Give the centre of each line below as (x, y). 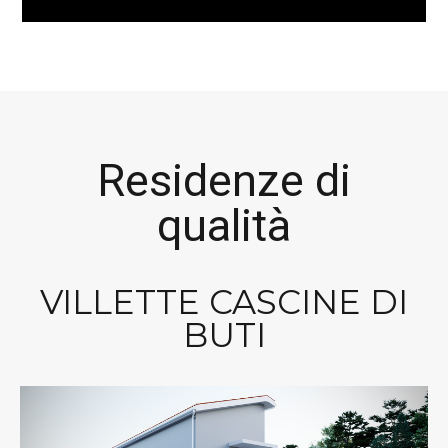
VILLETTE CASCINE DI (224, 302)
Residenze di (224, 181)
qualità (224, 226)
